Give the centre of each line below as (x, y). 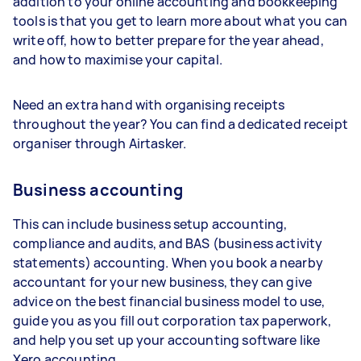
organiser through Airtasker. (100, 143)
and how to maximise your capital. (118, 59)
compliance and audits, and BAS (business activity (168, 243)
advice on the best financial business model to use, (169, 301)
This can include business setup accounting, (150, 224)
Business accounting (98, 189)
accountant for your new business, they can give (163, 282)
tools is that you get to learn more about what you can (180, 21)
